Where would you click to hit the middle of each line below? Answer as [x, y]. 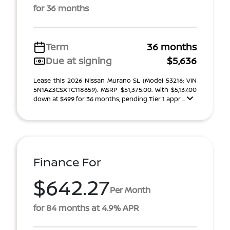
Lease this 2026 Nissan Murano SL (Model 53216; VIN [115, 80]
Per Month [130, 190]
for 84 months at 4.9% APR [86, 208]
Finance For [67, 162]
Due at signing [79, 61]
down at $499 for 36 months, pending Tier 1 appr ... [110, 99]
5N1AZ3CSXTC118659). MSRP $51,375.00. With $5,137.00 [115, 90]
